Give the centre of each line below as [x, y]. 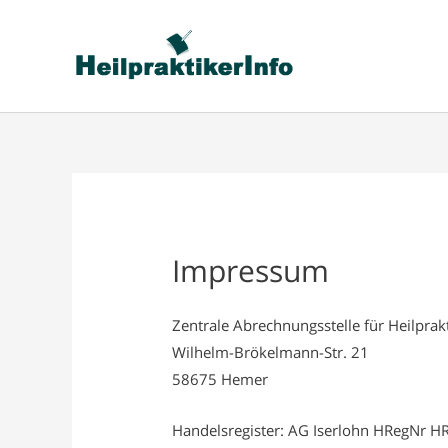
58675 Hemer [220, 378]
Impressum [251, 271]
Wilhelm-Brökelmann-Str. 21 [271, 351]
